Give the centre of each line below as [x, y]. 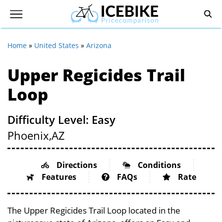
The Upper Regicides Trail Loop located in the [94, 210]
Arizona [99, 45]
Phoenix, [29, 135]
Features [59, 177]
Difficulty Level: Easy [61, 119]
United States [56, 45]
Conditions [159, 165]
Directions [77, 165]
